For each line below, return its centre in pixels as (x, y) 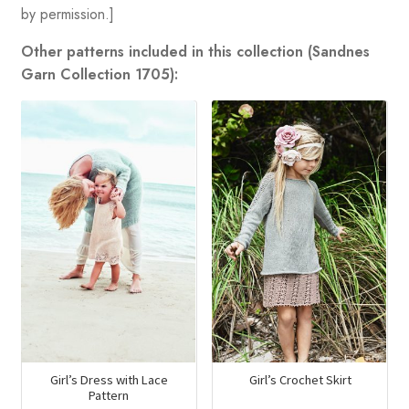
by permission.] (67, 14)
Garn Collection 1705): (99, 74)
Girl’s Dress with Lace (109, 380)
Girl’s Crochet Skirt (300, 380)
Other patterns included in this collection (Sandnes (195, 51)
